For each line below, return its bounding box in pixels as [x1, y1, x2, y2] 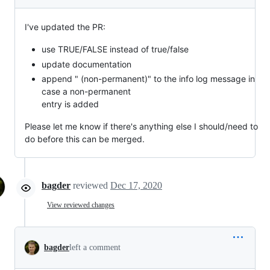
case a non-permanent [42, 86, 131, 96]
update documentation [42, 58, 131, 69]
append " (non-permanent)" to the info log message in [42, 74, 255, 84]
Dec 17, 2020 [110, 180, 162, 190]
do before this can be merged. [25, 134, 145, 144]
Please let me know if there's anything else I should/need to [25, 121, 258, 131]
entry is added [42, 99, 99, 109]
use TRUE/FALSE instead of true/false [42, 44, 189, 54]
